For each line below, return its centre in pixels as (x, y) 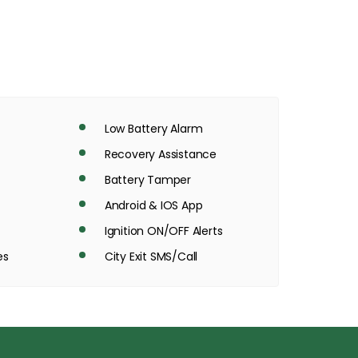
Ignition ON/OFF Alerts (163, 231)
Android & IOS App (153, 205)
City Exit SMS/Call (151, 257)
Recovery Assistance (161, 154)
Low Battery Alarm (153, 129)
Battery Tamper (148, 180)
